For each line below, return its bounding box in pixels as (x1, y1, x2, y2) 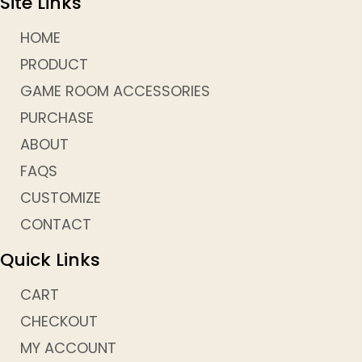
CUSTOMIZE (20, 187, 101, 208)
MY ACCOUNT (20, 338, 116, 359)
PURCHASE (20, 107, 94, 128)
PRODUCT (20, 54, 88, 75)
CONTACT (20, 214, 91, 235)
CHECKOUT (20, 311, 98, 332)
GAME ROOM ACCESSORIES (20, 81, 210, 102)
